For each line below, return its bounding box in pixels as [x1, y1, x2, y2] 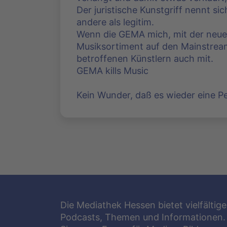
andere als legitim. [77, 17, 154, 28]
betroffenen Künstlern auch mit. [77, 53, 213, 64]
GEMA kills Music [77, 65, 148, 77]
